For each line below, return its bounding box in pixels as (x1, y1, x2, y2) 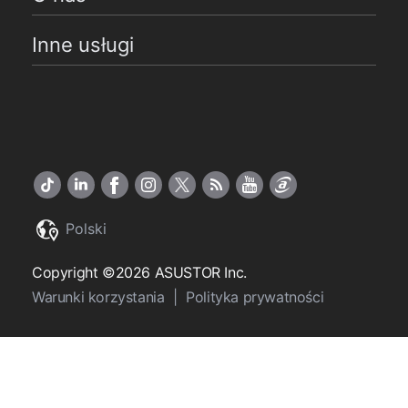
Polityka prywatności (186, 288, 324, 307)
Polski (61, 219, 107, 239)
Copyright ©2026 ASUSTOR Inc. (32, 263, 247, 282)
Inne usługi (32, 33, 134, 57)
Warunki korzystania (32, 288, 168, 307)
